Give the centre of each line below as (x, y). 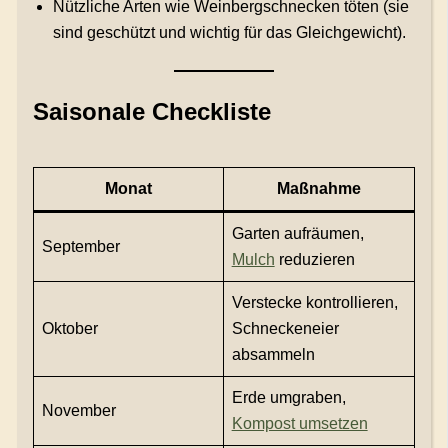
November (78, 410)
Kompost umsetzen (299, 423)
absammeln (273, 354)
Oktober (69, 328)
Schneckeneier (285, 328)
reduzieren (314, 259)
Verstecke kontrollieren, (314, 302)
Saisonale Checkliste (151, 111)
